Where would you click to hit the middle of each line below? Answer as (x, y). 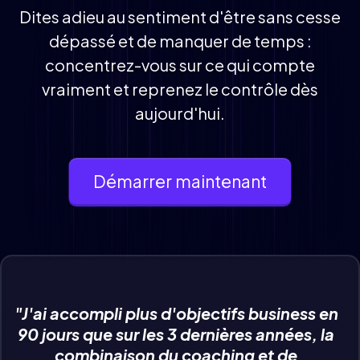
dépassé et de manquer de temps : (180, 41)
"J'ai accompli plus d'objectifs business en (176, 313)
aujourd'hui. (180, 113)
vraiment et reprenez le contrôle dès (180, 89)
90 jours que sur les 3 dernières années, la (176, 334)
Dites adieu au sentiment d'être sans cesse (180, 16)
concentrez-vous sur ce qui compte (180, 65)
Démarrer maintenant (180, 181)
